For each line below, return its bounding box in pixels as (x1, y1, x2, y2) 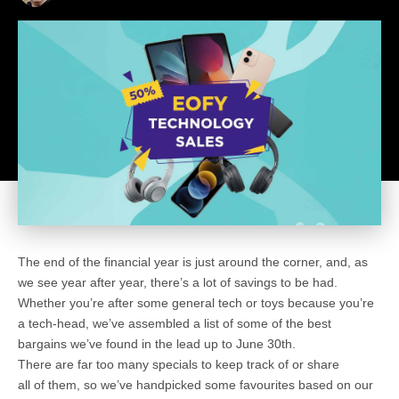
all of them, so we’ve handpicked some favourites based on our (18, 377, 373, 392)
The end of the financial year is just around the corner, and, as (18, 254, 368, 269)
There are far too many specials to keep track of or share (18, 356, 339, 371)
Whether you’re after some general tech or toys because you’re (18, 295, 374, 310)
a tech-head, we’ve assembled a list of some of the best (18, 315, 331, 330)
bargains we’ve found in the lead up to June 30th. (18, 336, 296, 351)
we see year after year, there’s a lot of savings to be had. (18, 274, 338, 289)
